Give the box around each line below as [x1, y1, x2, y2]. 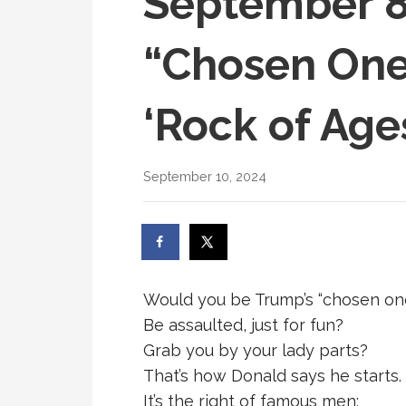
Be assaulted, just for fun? [143, 315, 343, 334]
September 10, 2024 [143, 169, 266, 184]
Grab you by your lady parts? [143, 341, 368, 360]
